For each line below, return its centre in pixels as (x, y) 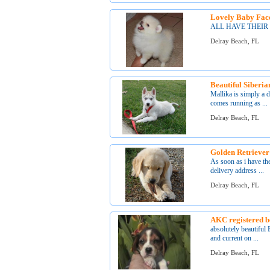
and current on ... (235, 238)
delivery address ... (237, 171)
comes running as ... (239, 103)
